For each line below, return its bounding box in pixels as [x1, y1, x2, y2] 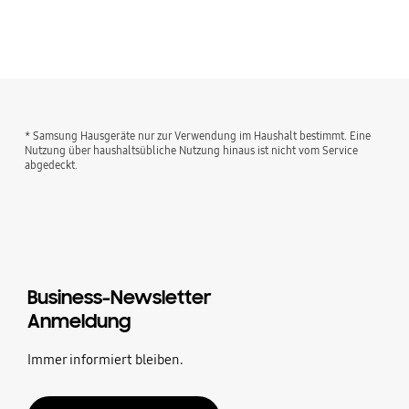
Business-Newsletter [26, 285, 212, 309]
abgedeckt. [25, 157, 79, 172]
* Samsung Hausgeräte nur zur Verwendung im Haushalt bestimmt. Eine [25, 128, 372, 142]
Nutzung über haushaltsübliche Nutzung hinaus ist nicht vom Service [25, 142, 359, 157]
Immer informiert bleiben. [26, 351, 184, 368]
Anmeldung [26, 309, 131, 333]
